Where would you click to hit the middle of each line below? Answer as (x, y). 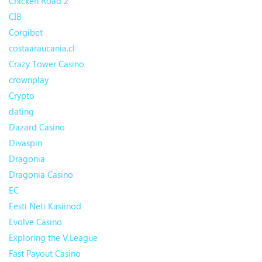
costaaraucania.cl (42, 48)
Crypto (22, 96)
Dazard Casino (37, 127)
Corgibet (26, 32)
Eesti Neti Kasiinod (45, 206)
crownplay (29, 80)
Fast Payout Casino (45, 254)
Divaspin (25, 143)
